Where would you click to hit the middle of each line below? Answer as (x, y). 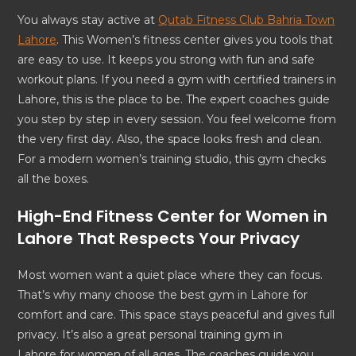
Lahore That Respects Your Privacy (159, 239)
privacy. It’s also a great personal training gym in (151, 335)
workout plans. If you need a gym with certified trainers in (177, 80)
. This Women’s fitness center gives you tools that (195, 40)
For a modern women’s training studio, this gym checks (172, 159)
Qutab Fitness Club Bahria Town (247, 20)
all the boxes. (54, 179)
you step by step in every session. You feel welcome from (177, 120)
